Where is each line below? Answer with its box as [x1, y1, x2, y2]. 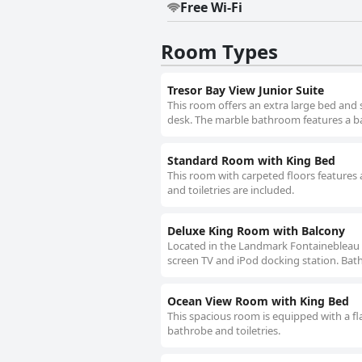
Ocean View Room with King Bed [167, 293, 349, 309]
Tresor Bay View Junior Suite [167, 82, 324, 99]
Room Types [161, 38, 278, 65]
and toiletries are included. [167, 183, 294, 198]
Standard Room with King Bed [167, 153, 335, 169]
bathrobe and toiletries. [167, 323, 280, 339]
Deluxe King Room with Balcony [167, 223, 345, 239]
